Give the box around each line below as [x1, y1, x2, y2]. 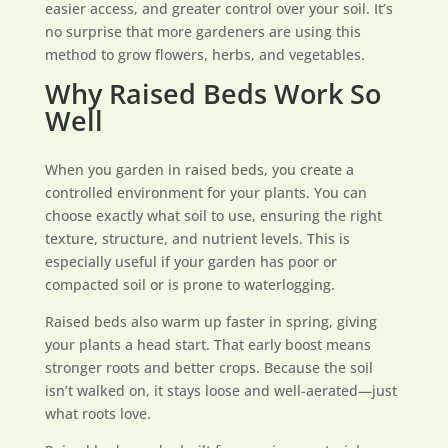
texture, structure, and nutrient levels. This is [44, 229, 350, 248]
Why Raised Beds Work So [44, 75, 381, 112]
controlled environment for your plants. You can [44, 183, 367, 202]
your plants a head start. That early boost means [44, 335, 371, 354]
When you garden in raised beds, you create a [44, 160, 354, 179]
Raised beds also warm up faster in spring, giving [44, 312, 377, 331]
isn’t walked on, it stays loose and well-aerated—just [44, 381, 397, 400]
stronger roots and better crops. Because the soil [44, 358, 373, 377]
